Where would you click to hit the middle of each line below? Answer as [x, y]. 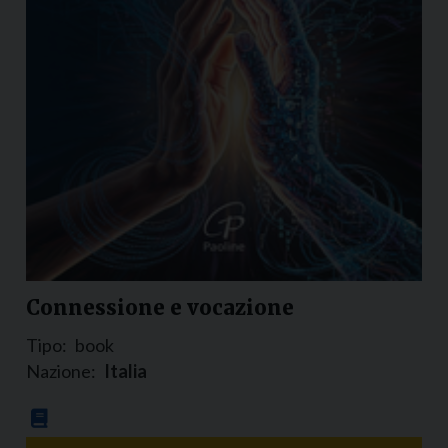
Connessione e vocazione [160, 308]
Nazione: [61, 371]
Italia [125, 371]
